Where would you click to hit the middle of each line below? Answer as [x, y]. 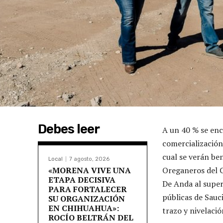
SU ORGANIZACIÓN [87, 198]
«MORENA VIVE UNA [90, 170]
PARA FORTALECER [88, 189]
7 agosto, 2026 [89, 159]
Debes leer [69, 129]
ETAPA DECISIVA [82, 179]
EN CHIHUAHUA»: [84, 208]
